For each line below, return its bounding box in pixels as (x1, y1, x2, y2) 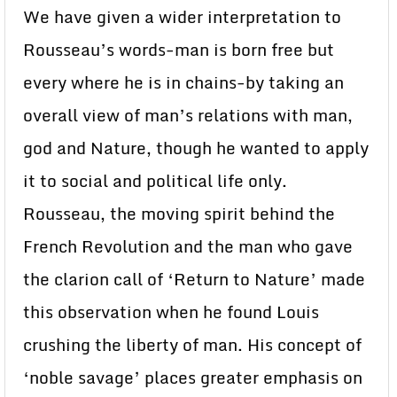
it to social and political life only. (23, 167, 287, 195)
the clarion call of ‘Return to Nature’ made (23, 266, 365, 293)
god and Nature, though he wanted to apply (23, 135, 369, 162)
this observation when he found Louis (23, 299, 319, 326)
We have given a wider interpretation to (23, 4, 341, 31)
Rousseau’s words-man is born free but (23, 36, 334, 64)
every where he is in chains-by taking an (23, 69, 344, 97)
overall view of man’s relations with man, (23, 102, 353, 129)
